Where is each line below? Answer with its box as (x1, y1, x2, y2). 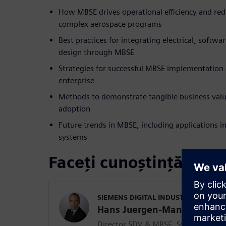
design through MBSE (59, 47, 134, 57)
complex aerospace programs (59, 19, 162, 29)
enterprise (59, 75, 94, 85)
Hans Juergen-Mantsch (97, 204, 201, 215)
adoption (59, 103, 90, 114)
